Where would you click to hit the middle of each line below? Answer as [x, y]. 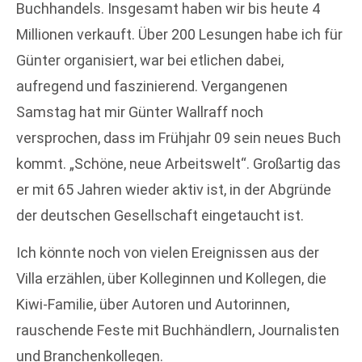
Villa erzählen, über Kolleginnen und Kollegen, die [171, 279]
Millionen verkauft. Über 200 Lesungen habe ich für [179, 34]
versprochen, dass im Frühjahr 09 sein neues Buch [179, 137]
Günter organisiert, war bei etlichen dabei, [150, 60]
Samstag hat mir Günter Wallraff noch [140, 112]
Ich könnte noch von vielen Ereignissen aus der [168, 253]
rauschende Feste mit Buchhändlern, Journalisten [178, 330]
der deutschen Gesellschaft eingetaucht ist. [160, 215]
